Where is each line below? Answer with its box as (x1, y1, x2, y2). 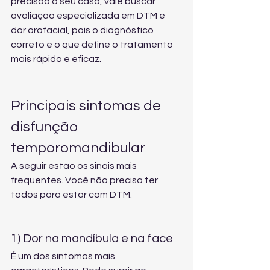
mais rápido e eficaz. (11, 54, 101, 64)
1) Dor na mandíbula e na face (11, 233, 173, 245)
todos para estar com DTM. (11, 190, 132, 199)
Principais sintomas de (11, 98, 164, 113)
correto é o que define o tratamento (11, 40, 175, 49)
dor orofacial (11, 25, 67, 35)
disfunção (11, 119, 81, 134)
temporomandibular (11, 140, 145, 155)
